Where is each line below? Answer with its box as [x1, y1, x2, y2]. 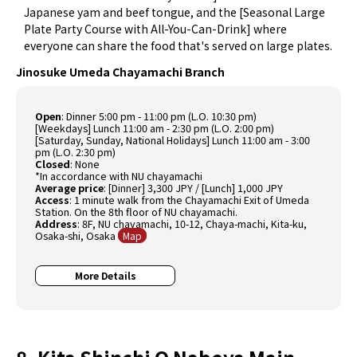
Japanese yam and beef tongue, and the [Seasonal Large [24, 4, 326, 21]
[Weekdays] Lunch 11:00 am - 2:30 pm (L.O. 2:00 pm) [35, 120, 275, 136]
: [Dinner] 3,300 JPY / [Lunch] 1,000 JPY [104, 180, 284, 196]
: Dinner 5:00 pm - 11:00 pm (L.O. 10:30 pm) [61, 108, 257, 124]
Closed [35, 156, 71, 172]
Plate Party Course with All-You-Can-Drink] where [24, 21, 288, 37]
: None [70, 156, 100, 172]
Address [35, 216, 78, 232]
